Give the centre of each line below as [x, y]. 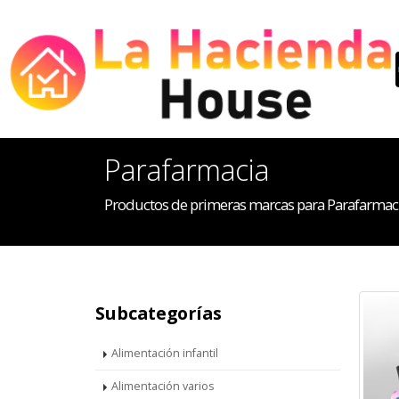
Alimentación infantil [165, 353]
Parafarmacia [187, 170]
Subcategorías [159, 313]
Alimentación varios [163, 386]
